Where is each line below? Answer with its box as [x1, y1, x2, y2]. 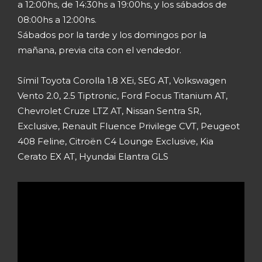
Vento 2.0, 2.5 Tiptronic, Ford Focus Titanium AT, [18, 89, 227, 101]
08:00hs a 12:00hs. [18, 13, 96, 25]
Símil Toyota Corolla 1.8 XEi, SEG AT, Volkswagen [18, 74, 226, 86]
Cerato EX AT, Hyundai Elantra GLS [18, 150, 168, 162]
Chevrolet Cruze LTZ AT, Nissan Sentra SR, [18, 105, 201, 116]
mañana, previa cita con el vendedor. [18, 44, 181, 56]
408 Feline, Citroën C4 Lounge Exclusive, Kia [18, 135, 213, 147]
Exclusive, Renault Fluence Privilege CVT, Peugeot [18, 120, 240, 132]
